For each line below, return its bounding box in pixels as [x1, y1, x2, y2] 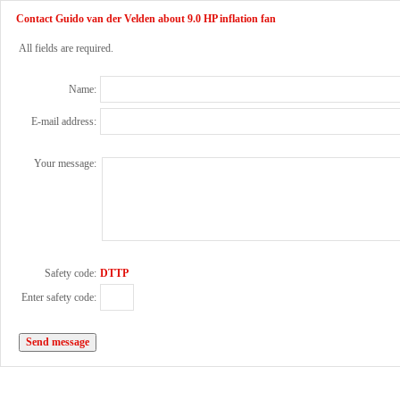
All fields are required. [19, 42, 113, 54]
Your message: [34, 157, 96, 170]
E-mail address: [31, 115, 96, 128]
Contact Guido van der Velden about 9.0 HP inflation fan [16, 12, 276, 25]
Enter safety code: [21, 291, 96, 304]
